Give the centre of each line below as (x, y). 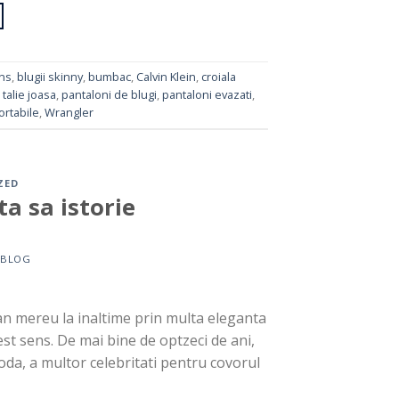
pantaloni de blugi (109, 95)
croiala (218, 77)
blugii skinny (49, 77)
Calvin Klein (166, 77)
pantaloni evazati (207, 95)
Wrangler (69, 113)
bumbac (109, 77)
